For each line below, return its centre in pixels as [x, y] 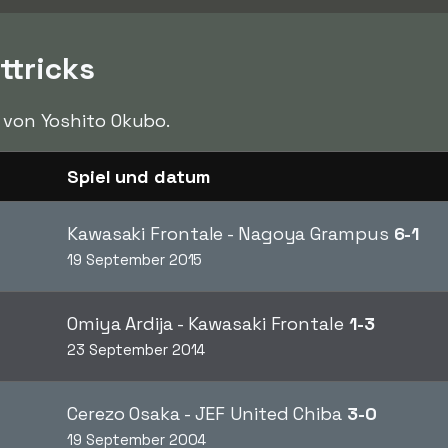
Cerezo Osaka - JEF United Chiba [207, 413]
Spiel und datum [138, 176]
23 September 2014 [136, 349]
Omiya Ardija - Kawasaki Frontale [208, 323]
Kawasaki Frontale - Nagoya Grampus [230, 233]
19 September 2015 [135, 259]
